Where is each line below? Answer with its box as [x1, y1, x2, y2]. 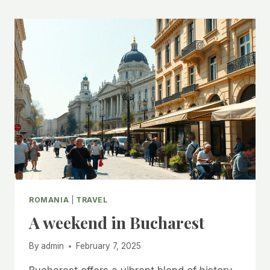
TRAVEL [75, 195, 108, 204]
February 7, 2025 [76, 241, 142, 251]
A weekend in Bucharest [29, 211, 204, 233]
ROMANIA [29, 195, 69, 204]
